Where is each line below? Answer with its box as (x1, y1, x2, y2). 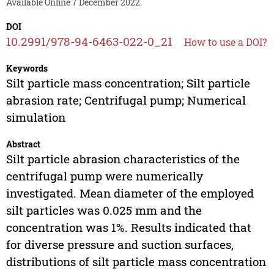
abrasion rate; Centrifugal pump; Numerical (6, 92, 246, 108)
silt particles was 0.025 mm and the (6, 202, 202, 218)
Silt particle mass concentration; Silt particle (6, 75, 250, 91)
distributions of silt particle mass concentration (6, 253, 266, 269)
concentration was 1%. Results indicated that (6, 219, 251, 235)
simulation (6, 109, 65, 125)
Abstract (6, 138, 40, 150)
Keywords (6, 62, 48, 74)
